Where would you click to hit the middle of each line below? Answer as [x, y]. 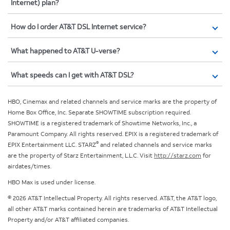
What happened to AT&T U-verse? [65, 51]
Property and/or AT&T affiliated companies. [68, 220]
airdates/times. [30, 167]
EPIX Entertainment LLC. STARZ [52, 145]
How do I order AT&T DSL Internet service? [78, 27]
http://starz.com [178, 156]
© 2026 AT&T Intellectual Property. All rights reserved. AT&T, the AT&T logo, [112, 199]
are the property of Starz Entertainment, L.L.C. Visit [81, 156]
